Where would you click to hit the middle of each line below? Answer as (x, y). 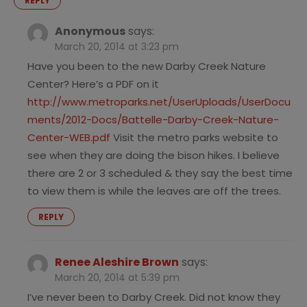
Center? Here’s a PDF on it (93, 84)
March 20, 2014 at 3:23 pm (117, 47)
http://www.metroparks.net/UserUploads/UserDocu (159, 102)
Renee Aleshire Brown (117, 262)
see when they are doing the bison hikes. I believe (153, 156)
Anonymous (90, 32)
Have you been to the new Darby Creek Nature (147, 66)
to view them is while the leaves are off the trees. (154, 191)
